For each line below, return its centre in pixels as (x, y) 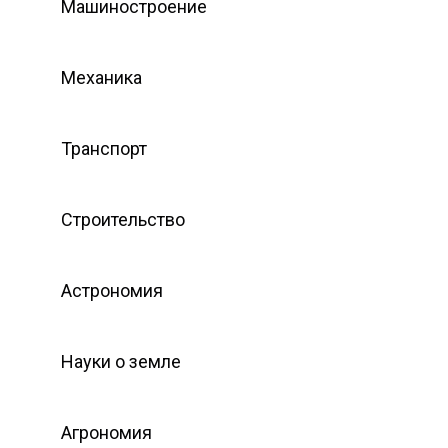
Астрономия (112, 290)
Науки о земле (121, 361)
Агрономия (106, 432)
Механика (101, 77)
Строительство (123, 219)
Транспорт (104, 148)
